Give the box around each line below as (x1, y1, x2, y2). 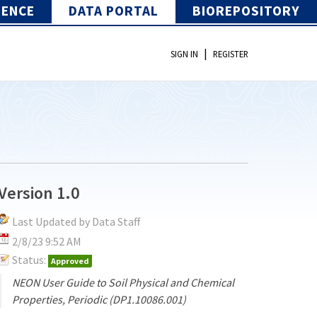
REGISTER (213, 48, 248, 60)
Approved (51, 255, 90, 266)
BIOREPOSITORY (192, 1, 300, 19)
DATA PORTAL (69, 1, 158, 19)
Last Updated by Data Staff (12, 214, 141, 229)
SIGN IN (171, 48, 198, 60)
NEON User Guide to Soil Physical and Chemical (12, 275, 235, 289)
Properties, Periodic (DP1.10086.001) (12, 292, 187, 306)
